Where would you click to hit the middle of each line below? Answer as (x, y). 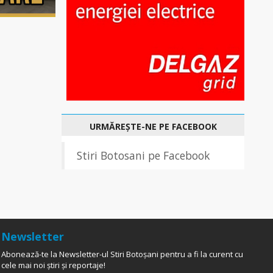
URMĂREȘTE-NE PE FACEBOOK (153, 126)
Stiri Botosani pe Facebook (143, 155)
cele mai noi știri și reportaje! (54, 265)
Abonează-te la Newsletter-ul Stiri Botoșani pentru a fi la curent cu (122, 254)
